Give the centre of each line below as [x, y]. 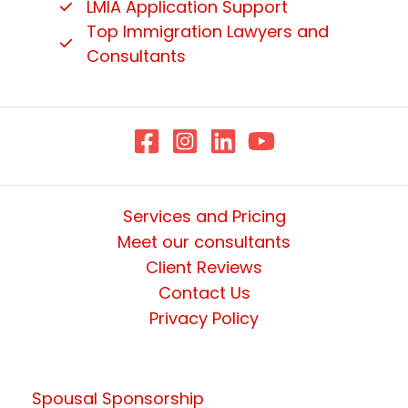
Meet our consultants [204, 241]
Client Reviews [204, 267]
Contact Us [204, 292]
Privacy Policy [204, 318]
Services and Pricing [204, 216]
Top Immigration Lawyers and [207, 31]
